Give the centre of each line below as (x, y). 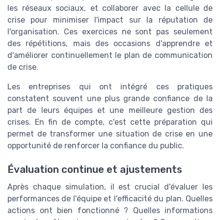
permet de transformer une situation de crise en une (110, 134)
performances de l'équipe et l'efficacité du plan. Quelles (110, 198)
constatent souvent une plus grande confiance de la (110, 98)
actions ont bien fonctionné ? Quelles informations (110, 210)
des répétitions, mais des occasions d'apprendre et (110, 43)
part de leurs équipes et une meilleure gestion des (110, 110)
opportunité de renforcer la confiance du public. (96, 145)
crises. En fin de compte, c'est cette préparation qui (110, 122)
